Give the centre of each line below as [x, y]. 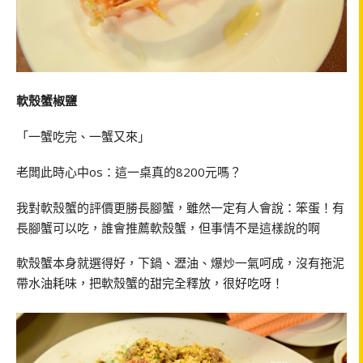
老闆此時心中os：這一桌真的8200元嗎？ [129, 171]
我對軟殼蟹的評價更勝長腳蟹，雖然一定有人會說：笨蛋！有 [180, 207]
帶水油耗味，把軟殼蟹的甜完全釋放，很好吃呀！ [150, 283]
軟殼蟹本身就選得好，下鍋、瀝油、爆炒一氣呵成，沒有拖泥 [180, 263]
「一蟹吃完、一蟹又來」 [83, 137]
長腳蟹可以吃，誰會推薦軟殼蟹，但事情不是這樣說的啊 [168, 227]
